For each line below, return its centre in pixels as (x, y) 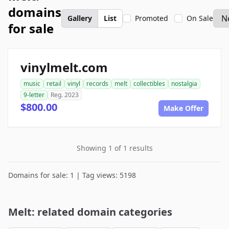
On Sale (200, 18)
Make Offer (184, 108)
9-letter (34, 95)
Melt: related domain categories (90, 212)
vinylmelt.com (64, 67)
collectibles (149, 84)
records (97, 84)
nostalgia (184, 84)
